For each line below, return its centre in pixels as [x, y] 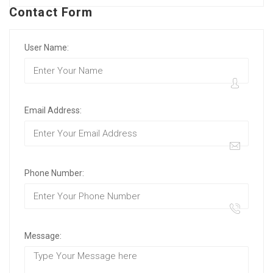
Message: [43, 236]
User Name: [47, 48]
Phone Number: [54, 173]
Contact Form [51, 12]
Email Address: [53, 110]
